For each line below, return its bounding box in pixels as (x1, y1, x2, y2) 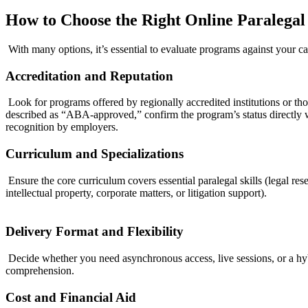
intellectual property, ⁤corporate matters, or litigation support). (5, 186, 267, 199)
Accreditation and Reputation (5, 68, 173, 83)
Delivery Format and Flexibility (5, 224, 184, 239)
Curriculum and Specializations (5, 146, 184, 161)
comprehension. (5, 265, 74, 277)
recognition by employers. (5, 121, 118, 133)
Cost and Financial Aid (5, 289, 136, 305)
